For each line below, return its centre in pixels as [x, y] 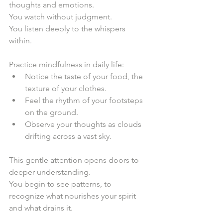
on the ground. [54, 112]
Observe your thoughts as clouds [84, 124]
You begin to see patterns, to [61, 184]
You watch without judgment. [62, 16]
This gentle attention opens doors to [75, 160]
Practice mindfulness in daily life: [68, 64]
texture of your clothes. [68, 88]
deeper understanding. [52, 172]
